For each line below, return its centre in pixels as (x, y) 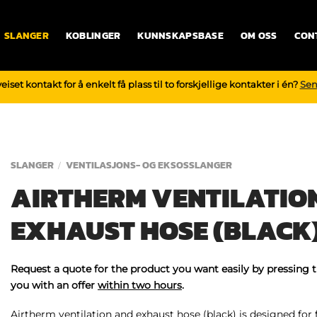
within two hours (140, 285)
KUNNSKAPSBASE (180, 35)
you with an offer (54, 285)
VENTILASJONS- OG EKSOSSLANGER (149, 166)
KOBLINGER (93, 35)
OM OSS (259, 35)
